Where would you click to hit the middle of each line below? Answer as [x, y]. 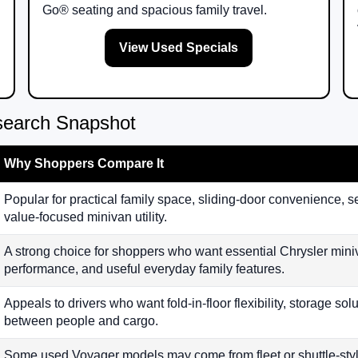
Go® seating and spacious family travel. [154, 10]
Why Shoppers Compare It [84, 164]
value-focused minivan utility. [86, 217]
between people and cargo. [81, 321]
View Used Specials [179, 48]
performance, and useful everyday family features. [144, 269]
